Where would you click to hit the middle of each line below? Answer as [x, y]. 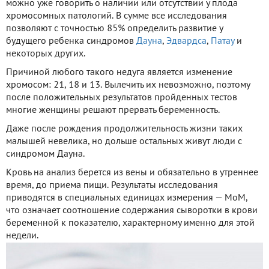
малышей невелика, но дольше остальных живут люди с [124, 142]
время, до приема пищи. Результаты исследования [112, 186]
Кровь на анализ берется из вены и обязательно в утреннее [132, 173]
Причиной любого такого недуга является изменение [119, 73]
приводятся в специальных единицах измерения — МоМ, [127, 198]
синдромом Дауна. [45, 155]
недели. [22, 236]
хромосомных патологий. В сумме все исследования [116, 17]
